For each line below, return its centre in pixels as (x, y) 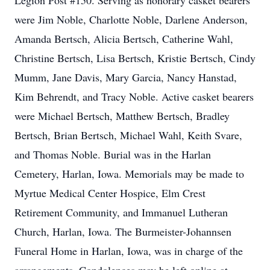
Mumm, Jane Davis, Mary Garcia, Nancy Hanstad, (126, 77)
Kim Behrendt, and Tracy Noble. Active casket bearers (134, 96)
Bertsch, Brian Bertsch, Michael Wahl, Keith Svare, (128, 135)
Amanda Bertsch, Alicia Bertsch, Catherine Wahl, (124, 39)
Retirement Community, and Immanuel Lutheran (121, 212)
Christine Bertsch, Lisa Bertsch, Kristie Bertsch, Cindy (135, 58)
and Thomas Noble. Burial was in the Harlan (113, 154)
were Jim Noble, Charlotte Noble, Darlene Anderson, (131, 19)
